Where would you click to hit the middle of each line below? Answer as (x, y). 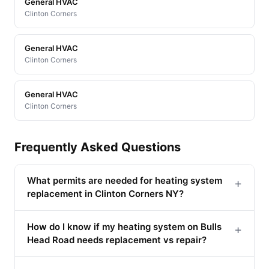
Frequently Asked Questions (98, 147)
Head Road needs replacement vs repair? (117, 240)
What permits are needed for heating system (125, 180)
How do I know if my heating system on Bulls (124, 226)
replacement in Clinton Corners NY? (105, 193)
